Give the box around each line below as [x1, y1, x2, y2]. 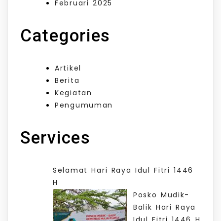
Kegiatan [55, 87, 92, 98]
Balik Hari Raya [133, 202, 196, 212]
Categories [20, 25, 110, 46]
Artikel [55, 63, 81, 73]
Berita [55, 75, 80, 85]
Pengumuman [55, 100, 113, 110]
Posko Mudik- [133, 189, 190, 200]
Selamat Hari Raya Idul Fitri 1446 [53, 165, 194, 175]
